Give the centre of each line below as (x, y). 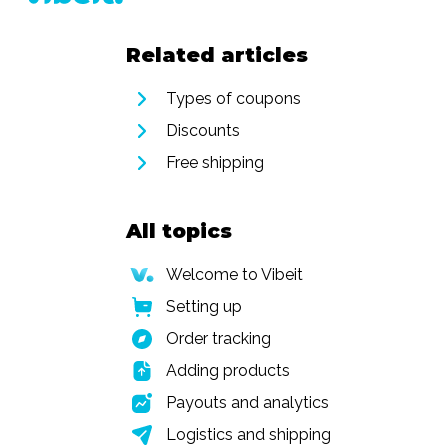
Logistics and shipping (248, 434)
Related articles (217, 55)
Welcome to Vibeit (234, 274)
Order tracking (218, 338)
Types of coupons (233, 98)
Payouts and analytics (247, 402)
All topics (179, 231)
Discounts (203, 130)
